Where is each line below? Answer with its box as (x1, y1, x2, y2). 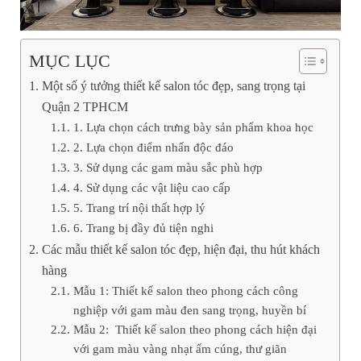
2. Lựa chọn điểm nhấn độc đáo (73, 139, 234, 154)
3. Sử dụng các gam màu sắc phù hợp (73, 160, 263, 174)
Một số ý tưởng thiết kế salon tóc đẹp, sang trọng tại (41, 78, 305, 93)
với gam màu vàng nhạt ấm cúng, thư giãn (73, 341, 287, 355)
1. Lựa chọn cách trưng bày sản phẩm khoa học (73, 119, 313, 134)
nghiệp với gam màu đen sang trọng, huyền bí (73, 302, 306, 317)
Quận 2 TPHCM (41, 99, 128, 114)
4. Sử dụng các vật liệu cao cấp (73, 180, 230, 194)
